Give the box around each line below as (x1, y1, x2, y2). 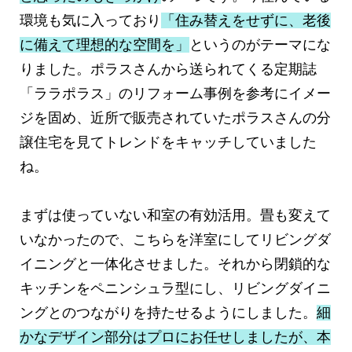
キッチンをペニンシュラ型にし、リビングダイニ (20, 280, 331, 297)
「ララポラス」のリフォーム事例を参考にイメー (20, 86, 331, 102)
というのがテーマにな (189, 37, 331, 53)
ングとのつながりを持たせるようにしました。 (20, 305, 317, 321)
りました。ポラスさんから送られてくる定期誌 (20, 61, 317, 78)
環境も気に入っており (20, 13, 161, 29)
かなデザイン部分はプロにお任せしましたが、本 (20, 329, 331, 346)
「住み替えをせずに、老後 (161, 13, 331, 29)
